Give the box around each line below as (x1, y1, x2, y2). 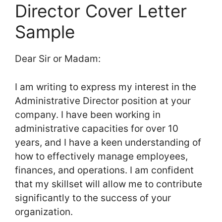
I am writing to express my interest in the (15, 81, 196, 93)
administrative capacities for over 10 (15, 122, 178, 134)
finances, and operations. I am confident (15, 164, 194, 176)
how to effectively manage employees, (15, 150, 188, 162)
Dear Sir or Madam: (15, 53, 101, 65)
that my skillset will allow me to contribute (15, 178, 202, 190)
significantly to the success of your (15, 192, 171, 204)
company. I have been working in (15, 109, 161, 120)
